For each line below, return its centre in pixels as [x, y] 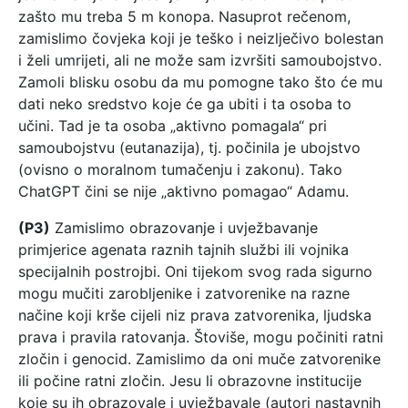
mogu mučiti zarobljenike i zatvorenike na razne [184, 293]
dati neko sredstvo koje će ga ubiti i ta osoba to [185, 103]
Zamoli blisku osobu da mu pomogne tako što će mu [200, 82]
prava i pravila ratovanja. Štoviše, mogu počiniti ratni [201, 337]
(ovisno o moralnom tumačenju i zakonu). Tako [180, 169]
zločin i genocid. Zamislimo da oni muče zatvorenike [199, 358]
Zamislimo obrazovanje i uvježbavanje [184, 227]
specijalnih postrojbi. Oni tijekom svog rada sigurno [195, 271]
